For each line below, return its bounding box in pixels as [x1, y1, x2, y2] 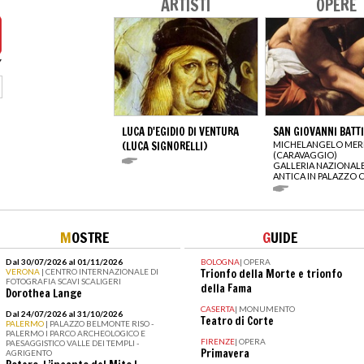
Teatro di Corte [200, 313, 274, 328]
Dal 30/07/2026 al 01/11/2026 [5, 256, 123, 266]
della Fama [200, 280, 252, 296]
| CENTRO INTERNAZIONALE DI [41, 266, 158, 276]
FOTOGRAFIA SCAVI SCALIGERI [5, 275, 121, 286]
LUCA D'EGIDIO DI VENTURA [122, 123, 239, 139]
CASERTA [200, 303, 235, 314]
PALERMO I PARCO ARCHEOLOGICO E [5, 327, 145, 338]
